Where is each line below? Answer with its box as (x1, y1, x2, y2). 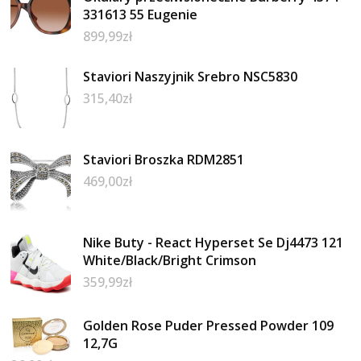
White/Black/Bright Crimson (83, 251, 257, 269)
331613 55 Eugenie (83, 5, 198, 23)
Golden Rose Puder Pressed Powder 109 (83, 316, 334, 334)
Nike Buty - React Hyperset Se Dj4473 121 (83, 233, 344, 251)
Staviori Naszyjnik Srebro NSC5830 (83, 67, 298, 85)
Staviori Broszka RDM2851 (83, 150, 245, 168)
